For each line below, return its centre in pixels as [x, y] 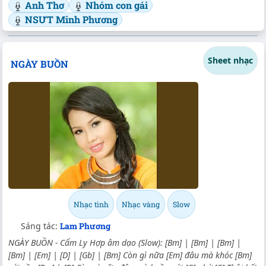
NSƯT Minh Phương [71, 19]
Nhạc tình [91, 205]
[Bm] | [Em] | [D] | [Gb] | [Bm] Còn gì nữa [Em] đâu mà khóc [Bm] [130, 255]
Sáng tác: [40, 226]
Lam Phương [85, 226]
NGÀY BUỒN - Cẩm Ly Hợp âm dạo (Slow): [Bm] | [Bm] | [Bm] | [125, 243]
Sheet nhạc [230, 61]
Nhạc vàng [141, 205]
